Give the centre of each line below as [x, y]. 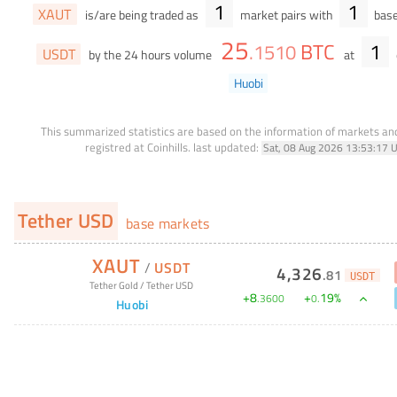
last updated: [226, 147]
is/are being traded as [142, 16]
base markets [166, 223]
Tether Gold [113, 284]
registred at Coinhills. [137, 147]
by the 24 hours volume [151, 54]
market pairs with [286, 16]
